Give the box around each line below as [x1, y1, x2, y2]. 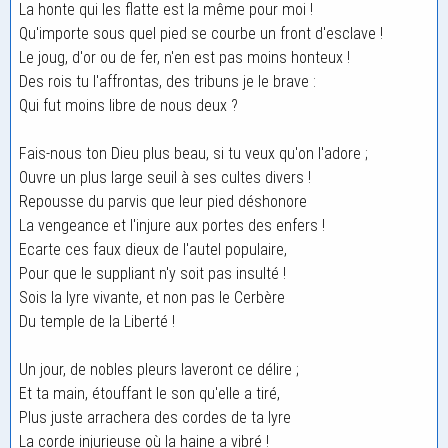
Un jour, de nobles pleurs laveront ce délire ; [19, 360, 299, 379]
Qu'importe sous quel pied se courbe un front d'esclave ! [19, 24, 383, 43]
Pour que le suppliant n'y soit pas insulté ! [19, 264, 286, 283]
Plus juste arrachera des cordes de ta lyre [19, 408, 291, 427]
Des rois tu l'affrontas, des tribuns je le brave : [19, 72, 316, 91]
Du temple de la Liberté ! [19, 312, 175, 331]
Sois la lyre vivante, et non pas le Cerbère [19, 288, 285, 307]
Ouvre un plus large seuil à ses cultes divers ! [19, 168, 311, 187]
